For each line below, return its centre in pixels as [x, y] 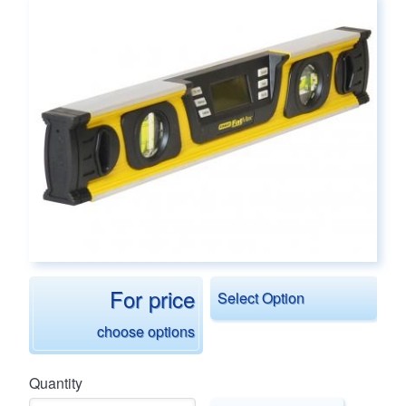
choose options [146, 331]
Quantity [56, 382]
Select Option [261, 297]
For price [152, 298]
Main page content [101, 19]
